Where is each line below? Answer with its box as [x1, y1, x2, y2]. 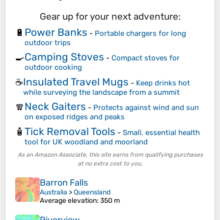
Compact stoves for [111, 54, 180, 63]
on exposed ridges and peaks [25, 112, 125, 122]
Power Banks [25, 26, 87, 38]
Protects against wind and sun [93, 103, 199, 112]
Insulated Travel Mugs [23, 75, 129, 88]
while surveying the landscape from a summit [23, 87, 180, 97]
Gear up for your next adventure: [39, 11, 181, 23]
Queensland [74, 188, 110, 197]
